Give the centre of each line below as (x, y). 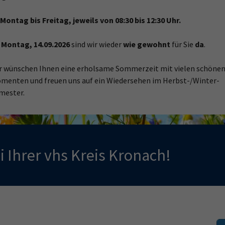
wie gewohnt (147, 44)
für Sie (183, 44)
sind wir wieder (97, 44)
